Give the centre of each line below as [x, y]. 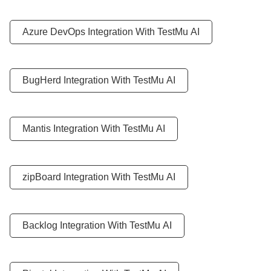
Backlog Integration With [76, 225]
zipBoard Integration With [78, 177]
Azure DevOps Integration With [90, 32]
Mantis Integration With [73, 129]
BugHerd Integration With [78, 80]
